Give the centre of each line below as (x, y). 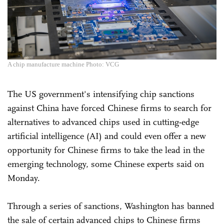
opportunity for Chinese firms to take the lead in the (106, 150)
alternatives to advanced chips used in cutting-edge (103, 122)
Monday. (25, 178)
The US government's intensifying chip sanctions (101, 94)
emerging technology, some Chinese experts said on (106, 164)
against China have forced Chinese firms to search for (109, 108)
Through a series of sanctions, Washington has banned (111, 206)
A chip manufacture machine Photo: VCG (63, 64)
